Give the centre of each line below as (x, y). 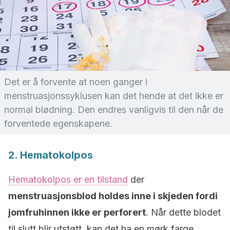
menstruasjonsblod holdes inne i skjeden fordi (113, 196)
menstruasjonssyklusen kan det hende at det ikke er (114, 96)
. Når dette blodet (183, 212)
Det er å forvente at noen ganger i (76, 82)
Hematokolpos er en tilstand (68, 179)
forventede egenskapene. (58, 123)
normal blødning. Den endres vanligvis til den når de (114, 110)
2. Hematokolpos (51, 155)
